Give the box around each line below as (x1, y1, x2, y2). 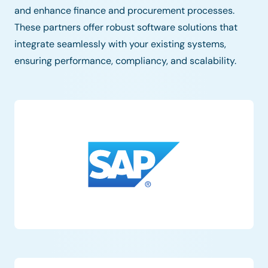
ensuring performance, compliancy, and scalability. (14, 54, 236, 68)
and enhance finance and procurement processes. (14, 4, 234, 17)
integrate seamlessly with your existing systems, (14, 38, 226, 51)
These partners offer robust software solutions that (14, 21, 237, 34)
